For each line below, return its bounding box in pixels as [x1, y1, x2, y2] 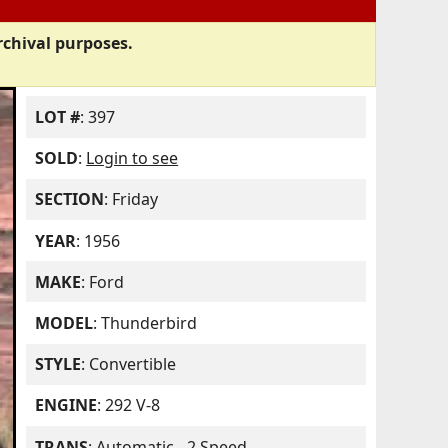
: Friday [104, 188, 159, 211]
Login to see [86, 147, 179, 170]
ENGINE [35, 394, 98, 417]
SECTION [35, 188, 105, 211]
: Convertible [81, 353, 177, 376]
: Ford [81, 270, 125, 293]
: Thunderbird [93, 312, 198, 334]
